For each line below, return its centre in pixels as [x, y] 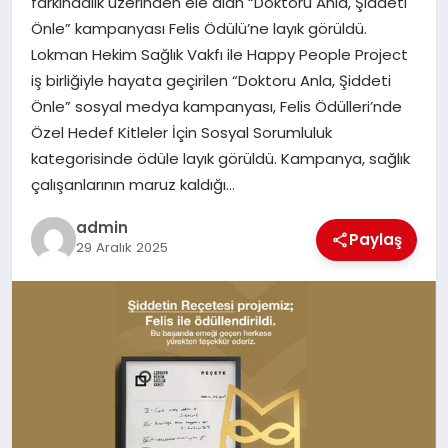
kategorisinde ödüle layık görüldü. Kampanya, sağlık [220, 159]
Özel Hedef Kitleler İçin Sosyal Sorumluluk [181, 133]
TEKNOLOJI [65, 93]
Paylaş [376, 239]
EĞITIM [50, 41]
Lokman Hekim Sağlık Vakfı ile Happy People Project [219, 55]
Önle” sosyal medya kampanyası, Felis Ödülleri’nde [216, 107]
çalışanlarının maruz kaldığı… [132, 185]
